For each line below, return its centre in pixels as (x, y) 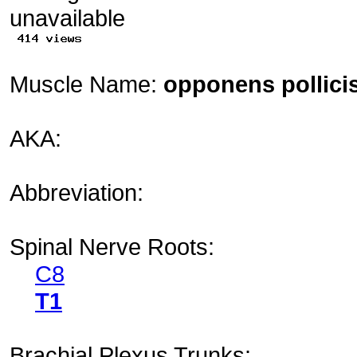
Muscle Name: (86, 84)
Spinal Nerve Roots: (112, 246)
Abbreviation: (80, 192)
